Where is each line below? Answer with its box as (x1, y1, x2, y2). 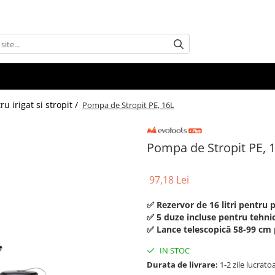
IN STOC (158, 245, 190, 257)
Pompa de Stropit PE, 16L (82, 99, 174, 111)
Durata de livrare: (147, 259, 218, 271)
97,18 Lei (149, 173, 189, 187)
